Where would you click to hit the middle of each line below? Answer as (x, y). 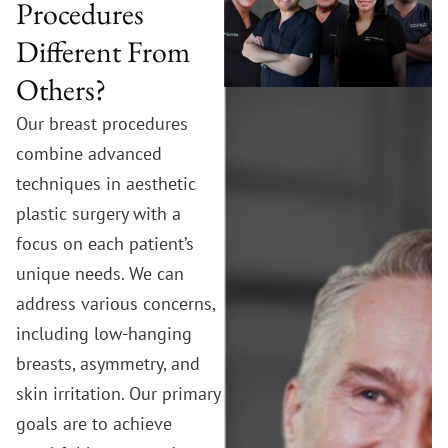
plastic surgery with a (98, 213)
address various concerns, (115, 303)
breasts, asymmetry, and (108, 363)
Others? (61, 89)
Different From (103, 51)
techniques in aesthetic (106, 183)
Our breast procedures (102, 123)
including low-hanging (104, 333)
